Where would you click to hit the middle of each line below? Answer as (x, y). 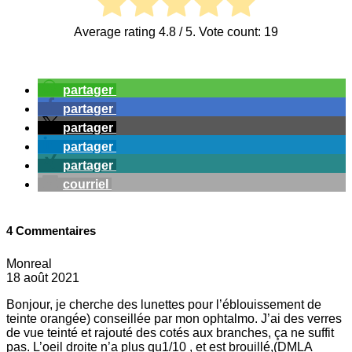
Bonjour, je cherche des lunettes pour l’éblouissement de (164, 305)
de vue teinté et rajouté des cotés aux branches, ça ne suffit (170, 333)
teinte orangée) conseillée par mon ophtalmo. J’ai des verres (174, 319)
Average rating (116, 32)
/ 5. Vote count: (220, 32)
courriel (86, 185)
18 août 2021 (43, 278)
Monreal (29, 264)
